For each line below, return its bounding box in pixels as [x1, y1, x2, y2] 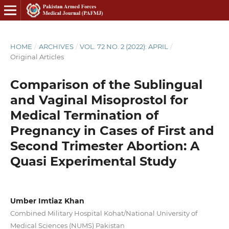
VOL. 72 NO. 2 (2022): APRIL [80, 42, 169, 51]
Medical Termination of [10, 107, 158, 123]
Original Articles [10, 52, 64, 61]
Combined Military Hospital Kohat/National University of [10, 209, 197, 217]
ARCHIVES [38, 42, 74, 51]
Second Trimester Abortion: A [10, 138, 199, 153]
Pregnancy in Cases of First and [10, 123, 214, 138]
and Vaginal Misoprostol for [10, 92, 188, 107]
